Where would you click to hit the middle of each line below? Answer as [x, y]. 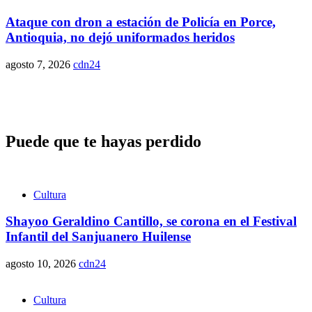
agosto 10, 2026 [42, 264]
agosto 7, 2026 [39, 64]
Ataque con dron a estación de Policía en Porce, [141, 22]
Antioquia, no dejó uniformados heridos [120, 38]
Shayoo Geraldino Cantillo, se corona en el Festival [151, 221]
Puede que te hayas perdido [103, 141]
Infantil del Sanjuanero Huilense [98, 237]
